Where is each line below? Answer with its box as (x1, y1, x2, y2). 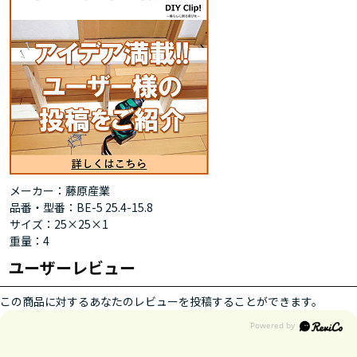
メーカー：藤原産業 (10, 182, 110, 198)
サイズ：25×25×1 (10, 215, 108, 232)
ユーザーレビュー (8, 255, 135, 279)
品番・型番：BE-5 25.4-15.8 (10, 198, 153, 215)
